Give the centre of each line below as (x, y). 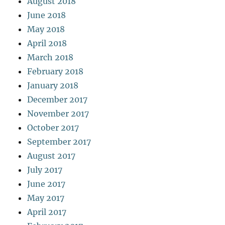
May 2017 (46, 198)
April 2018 (47, 43)
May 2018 (46, 29)
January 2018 (53, 85)
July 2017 (45, 170)
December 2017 (58, 99)
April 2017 (47, 212)
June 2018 (47, 15)
